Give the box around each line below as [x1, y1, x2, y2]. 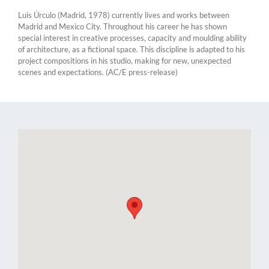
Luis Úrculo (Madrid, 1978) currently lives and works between [18, 10, 229, 20]
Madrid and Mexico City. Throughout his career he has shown [18, 21, 227, 31]
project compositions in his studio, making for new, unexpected [18, 55, 231, 65]
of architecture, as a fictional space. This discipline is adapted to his [18, 44, 245, 54]
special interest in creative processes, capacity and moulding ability [18, 32, 247, 43]
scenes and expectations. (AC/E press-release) [18, 67, 178, 77]
